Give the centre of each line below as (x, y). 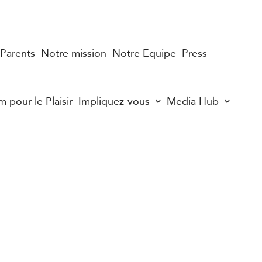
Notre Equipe (144, 53)
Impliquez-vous (114, 101)
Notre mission (74, 53)
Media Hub (193, 101)
